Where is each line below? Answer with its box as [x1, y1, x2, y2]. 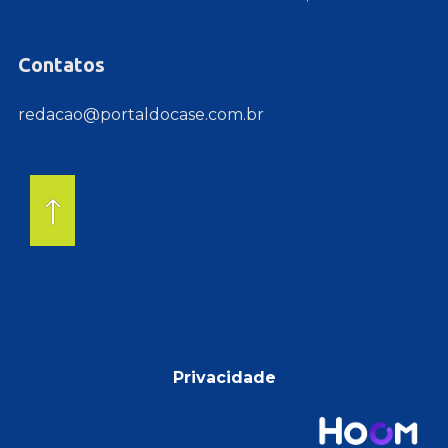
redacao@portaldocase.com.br [18, 105, 264, 125]
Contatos [18, 53, 105, 77]
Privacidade [172, 368, 276, 388]
